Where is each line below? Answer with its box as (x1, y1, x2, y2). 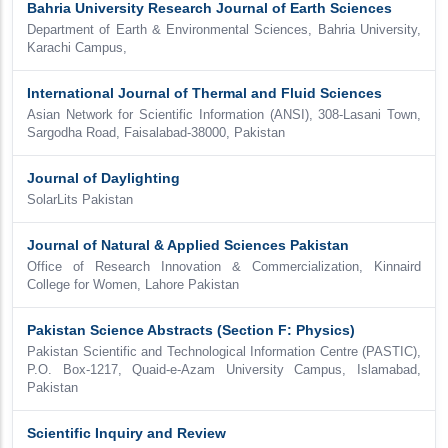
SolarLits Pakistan (27, 193, 133, 207)
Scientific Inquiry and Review (27, 425, 226, 441)
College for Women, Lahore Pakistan (27, 278, 239, 292)
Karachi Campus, (27, 41, 127, 55)
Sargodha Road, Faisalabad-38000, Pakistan (27, 126, 285, 140)
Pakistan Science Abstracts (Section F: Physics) (27, 322, 355, 338)
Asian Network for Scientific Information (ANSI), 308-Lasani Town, (27, 108, 421, 122)
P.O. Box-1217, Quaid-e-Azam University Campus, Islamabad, (27, 363, 421, 377)
